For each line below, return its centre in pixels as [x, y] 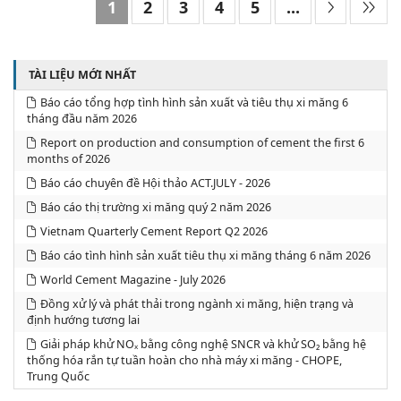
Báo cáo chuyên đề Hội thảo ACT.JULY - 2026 [155, 183]
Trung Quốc [58, 376]
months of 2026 [68, 158]
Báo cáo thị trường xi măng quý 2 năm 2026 [155, 207]
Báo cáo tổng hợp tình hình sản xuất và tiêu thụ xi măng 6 [194, 102]
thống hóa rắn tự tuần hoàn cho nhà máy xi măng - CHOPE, [184, 360]
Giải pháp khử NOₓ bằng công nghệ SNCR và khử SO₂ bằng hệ [203, 344]
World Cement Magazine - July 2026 [132, 279]
